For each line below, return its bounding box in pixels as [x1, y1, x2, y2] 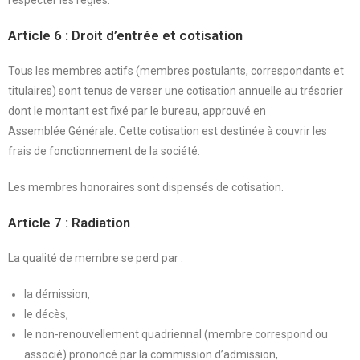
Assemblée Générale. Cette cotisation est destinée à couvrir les [8, 124, 327, 137]
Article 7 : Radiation [8, 214, 130, 231]
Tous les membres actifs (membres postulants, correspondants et [8, 63, 344, 77]
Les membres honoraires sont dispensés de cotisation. [8, 180, 284, 194]
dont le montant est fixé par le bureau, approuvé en [8, 104, 266, 117]
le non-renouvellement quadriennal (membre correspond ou [24, 327, 328, 341]
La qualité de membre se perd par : [8, 251, 183, 264]
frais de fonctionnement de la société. [8, 144, 200, 157]
